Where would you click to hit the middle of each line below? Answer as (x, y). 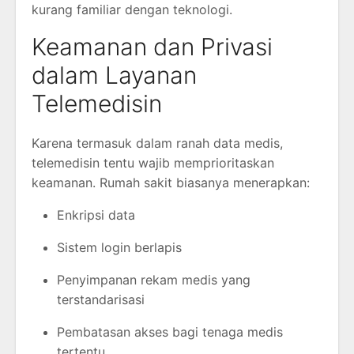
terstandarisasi (101, 300)
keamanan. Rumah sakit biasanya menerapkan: (171, 183)
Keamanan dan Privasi (152, 47)
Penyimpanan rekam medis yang (154, 280)
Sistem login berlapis (119, 248)
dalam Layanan (114, 75)
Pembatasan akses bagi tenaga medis (170, 332)
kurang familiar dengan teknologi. (132, 10)
